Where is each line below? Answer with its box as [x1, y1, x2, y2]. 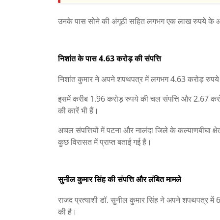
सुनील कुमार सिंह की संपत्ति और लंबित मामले [58, 174, 181, 185]
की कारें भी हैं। [58, 105, 99, 116]
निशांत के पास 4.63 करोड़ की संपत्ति [58, 53, 161, 64]
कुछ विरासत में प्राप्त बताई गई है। [58, 137, 152, 147]
